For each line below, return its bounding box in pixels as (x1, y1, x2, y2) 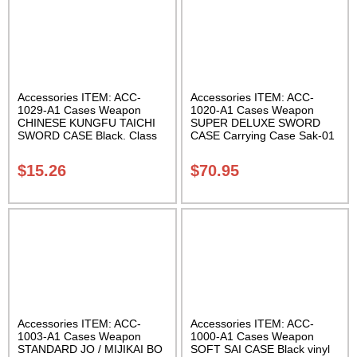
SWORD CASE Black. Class (18, 129, 157, 143)
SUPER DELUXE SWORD (190, 116, 320, 130)
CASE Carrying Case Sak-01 (190, 129, 335, 143)
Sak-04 (18, 142, 53, 155)
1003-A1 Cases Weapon (18, 329, 141, 343)
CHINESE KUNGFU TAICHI (18, 116, 155, 130)
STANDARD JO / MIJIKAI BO (18, 342, 163, 355)
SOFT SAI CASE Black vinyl (190, 342, 330, 355)
